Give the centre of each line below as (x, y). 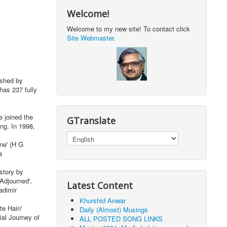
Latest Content (100, 185)
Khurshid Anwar (103, 200)
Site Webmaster (90, 38)
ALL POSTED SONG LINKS (121, 219)
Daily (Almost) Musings (114, 210)
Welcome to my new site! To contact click (129, 29)
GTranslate (91, 121)
